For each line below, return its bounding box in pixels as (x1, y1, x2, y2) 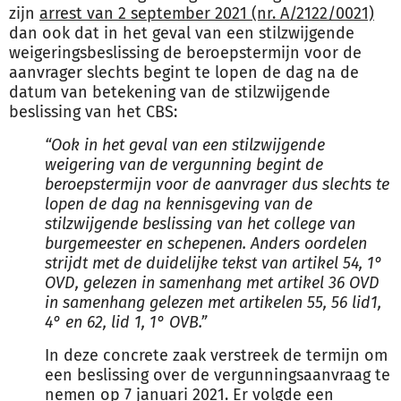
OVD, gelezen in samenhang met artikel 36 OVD (45, 273, 380, 293)
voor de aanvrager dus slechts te (156, 175, 389, 194)
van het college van (217, 214, 355, 234)
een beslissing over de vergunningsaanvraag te (45, 365, 390, 385)
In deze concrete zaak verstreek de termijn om (45, 346, 388, 365)
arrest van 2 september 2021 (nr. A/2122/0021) (39, 4, 374, 23)
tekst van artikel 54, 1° (222, 253, 382, 273)
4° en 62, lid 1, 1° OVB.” (45, 312, 207, 332)
